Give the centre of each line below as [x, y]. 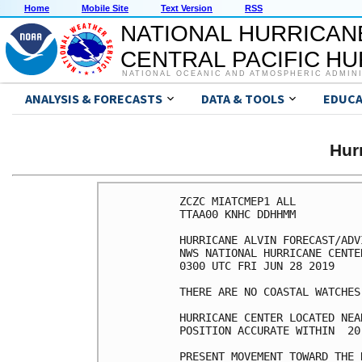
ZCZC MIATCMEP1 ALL [238, 201]
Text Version [187, 8]
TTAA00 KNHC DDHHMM [238, 214]
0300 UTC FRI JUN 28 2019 [257, 265]
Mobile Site [105, 8]
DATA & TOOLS [243, 99]
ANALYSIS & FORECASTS [94, 99]
